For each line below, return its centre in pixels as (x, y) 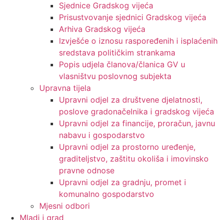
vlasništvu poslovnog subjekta (115, 76)
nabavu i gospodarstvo (102, 135)
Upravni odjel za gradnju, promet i (123, 182)
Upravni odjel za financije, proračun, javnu (137, 124)
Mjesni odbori (65, 206)
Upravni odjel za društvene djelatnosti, (131, 100)
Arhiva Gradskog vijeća (102, 29)
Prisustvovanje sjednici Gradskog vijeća (133, 17)
